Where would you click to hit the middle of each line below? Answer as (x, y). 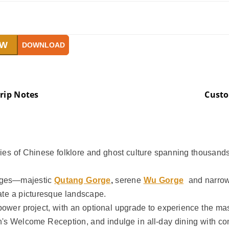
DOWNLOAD (44, 45)
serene (129, 180)
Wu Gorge (164, 180)
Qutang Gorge (83, 180)
